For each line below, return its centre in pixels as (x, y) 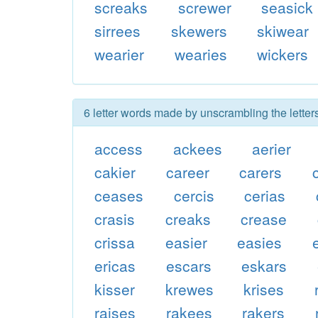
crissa (114, 242)
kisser (114, 289)
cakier (115, 172)
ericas (115, 265)
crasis (114, 219)
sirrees (117, 31)
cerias (265, 195)
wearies (201, 54)
